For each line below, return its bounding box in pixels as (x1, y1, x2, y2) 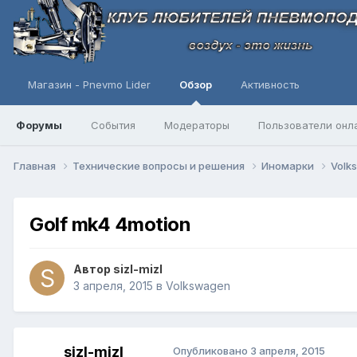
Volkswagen (166, 279, 230, 293)
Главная (14, 159, 58, 172)
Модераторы (164, 119, 229, 131)
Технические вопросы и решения (73, 159, 247, 172)
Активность (241, 78, 300, 91)
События (91, 119, 135, 131)
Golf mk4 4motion (29, 212, 191, 236)
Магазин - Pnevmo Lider (28, 78, 151, 91)
